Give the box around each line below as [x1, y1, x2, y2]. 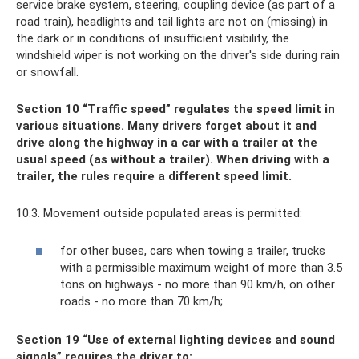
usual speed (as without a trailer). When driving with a [16, 152, 329, 167]
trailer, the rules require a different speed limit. [16, 169, 292, 184]
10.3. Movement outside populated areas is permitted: [16, 206, 302, 221]
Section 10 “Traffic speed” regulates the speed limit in [16, 102, 335, 117]
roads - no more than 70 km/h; [60, 293, 223, 309]
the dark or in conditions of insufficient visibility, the [16, 31, 289, 46]
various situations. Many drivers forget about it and [16, 119, 317, 134]
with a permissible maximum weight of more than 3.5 [60, 260, 342, 275]
